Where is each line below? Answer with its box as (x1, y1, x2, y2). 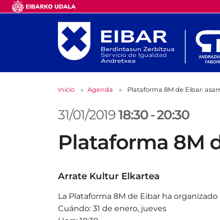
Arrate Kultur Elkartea (58, 170, 160, 182)
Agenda (87, 86, 113, 94)
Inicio (58, 86, 75, 94)
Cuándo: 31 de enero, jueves (58, 204, 166, 214)
